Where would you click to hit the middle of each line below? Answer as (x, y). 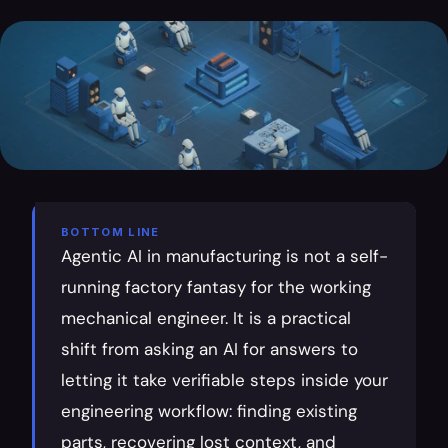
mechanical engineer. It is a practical (206, 318)
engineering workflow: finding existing (209, 411)
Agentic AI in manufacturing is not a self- (224, 256)
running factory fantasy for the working (216, 287)
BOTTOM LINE (110, 232)
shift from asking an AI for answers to (209, 349)
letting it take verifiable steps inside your (224, 380)
